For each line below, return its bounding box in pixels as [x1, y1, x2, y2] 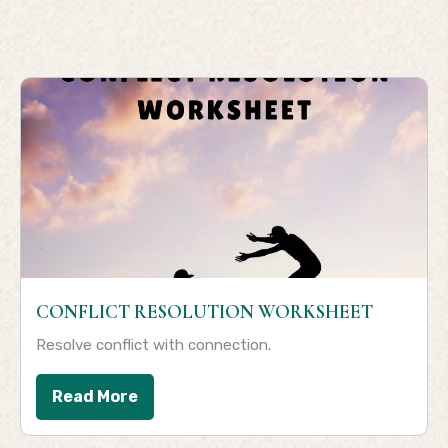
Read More [52, 387, 138, 406]
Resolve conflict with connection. [36, 336, 271, 354]
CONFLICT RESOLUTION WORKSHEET [36, 300, 373, 324]
